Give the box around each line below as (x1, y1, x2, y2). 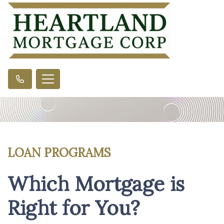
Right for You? (7, 194, 140, 220)
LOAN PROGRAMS (7, 144, 111, 160)
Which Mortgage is (7, 170, 184, 196)
